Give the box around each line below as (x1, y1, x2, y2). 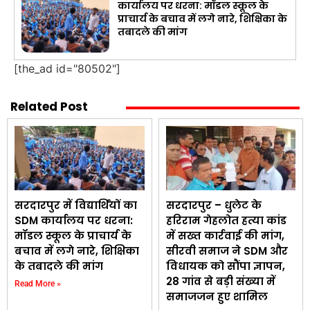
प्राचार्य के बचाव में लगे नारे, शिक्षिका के (118, 12, 288, 26)
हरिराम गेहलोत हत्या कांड (165, 213, 286, 228)
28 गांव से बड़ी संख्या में (165, 274, 275, 289)
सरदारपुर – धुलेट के (165, 198, 262, 213)
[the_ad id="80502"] (14, 61, 120, 75)
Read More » (15, 279, 61, 289)
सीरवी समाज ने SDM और (165, 244, 288, 259)
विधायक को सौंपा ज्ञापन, (165, 259, 285, 274)
